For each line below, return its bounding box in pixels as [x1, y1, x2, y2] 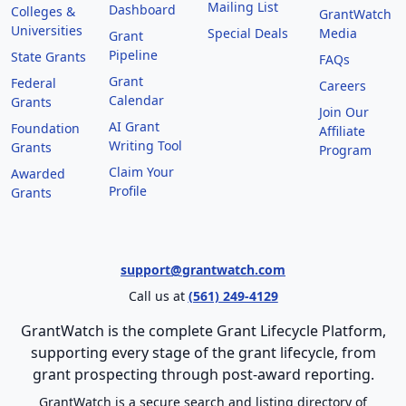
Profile [109, 182, 148, 200]
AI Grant [109, 118, 160, 136]
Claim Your [109, 163, 175, 181]
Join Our [318, 103, 369, 121]
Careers [318, 77, 366, 95]
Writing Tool [109, 137, 183, 155]
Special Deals [207, 24, 288, 43]
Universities [11, 22, 82, 40]
